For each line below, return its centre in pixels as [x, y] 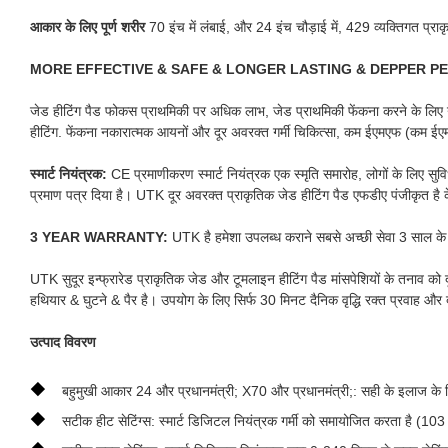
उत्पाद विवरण [63, 341]
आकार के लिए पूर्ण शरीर [89, 26]
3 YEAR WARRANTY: [101, 236]
